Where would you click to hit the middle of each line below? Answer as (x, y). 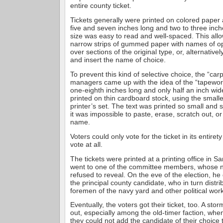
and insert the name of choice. (118, 60)
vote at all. (86, 144)
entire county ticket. (101, 6)
